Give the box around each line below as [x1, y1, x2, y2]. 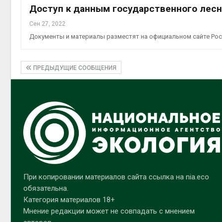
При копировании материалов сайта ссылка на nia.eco [23, 172, 209, 181]
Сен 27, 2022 [29, 20, 65, 27]
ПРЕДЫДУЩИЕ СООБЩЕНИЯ [32, 64, 116, 71]
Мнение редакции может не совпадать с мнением [23, 206, 195, 216]
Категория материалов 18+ [23, 195, 115, 204]
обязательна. [23, 183, 68, 193]
